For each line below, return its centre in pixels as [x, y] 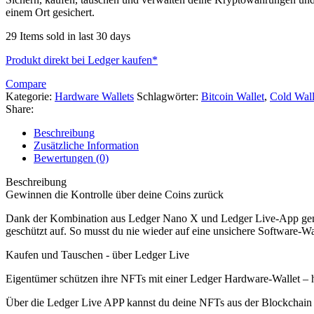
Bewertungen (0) [71, 158]
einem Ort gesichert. [50, 12]
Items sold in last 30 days [75, 36]
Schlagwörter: [168, 96]
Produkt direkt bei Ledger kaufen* [82, 60]
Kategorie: [29, 96]
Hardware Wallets [94, 96]
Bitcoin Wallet [233, 96]
